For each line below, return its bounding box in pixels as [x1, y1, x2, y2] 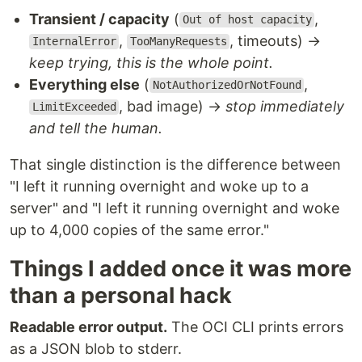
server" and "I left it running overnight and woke [10, 199, 339, 217]
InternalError [32, 35, 116, 48]
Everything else [29, 75, 140, 93]
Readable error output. [10, 318, 167, 335]
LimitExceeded [32, 100, 116, 114]
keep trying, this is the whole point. [29, 53, 273, 71]
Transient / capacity [29, 10, 170, 27]
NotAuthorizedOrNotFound [152, 78, 301, 92]
